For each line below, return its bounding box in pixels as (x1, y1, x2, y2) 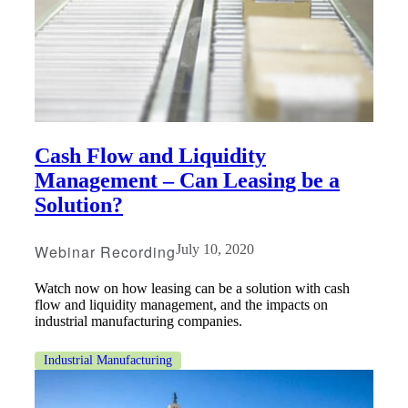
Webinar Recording (35, 241, 176, 263)
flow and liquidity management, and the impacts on (35, 297, 328, 313)
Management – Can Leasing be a (35, 168, 340, 193)
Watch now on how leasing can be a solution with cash (35, 280, 350, 297)
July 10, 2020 (175, 241, 254, 258)
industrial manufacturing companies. (35, 313, 242, 330)
